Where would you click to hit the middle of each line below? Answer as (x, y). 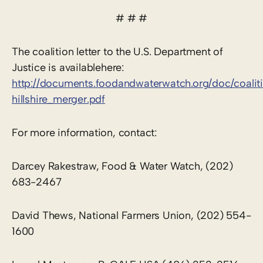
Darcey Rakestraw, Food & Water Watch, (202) (122, 166)
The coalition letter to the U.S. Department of (117, 51)
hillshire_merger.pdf (59, 99)
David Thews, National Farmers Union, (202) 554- (131, 215)
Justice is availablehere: (68, 67)
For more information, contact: (84, 132)
